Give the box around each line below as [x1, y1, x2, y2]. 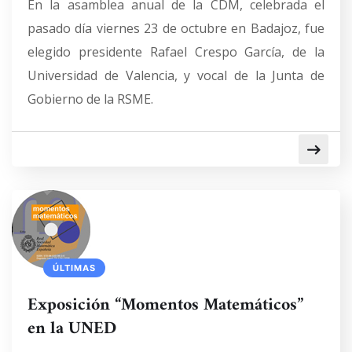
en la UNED [27, 313, 116, 344]
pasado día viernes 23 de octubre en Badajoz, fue [27, 20, 324, 37]
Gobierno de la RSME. [27, 90, 153, 108]
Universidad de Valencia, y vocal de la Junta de [27, 67, 324, 84]
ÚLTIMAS [53, 262, 96, 273]
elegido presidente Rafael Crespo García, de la [27, 43, 324, 60]
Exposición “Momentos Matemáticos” [27, 290, 303, 321]
